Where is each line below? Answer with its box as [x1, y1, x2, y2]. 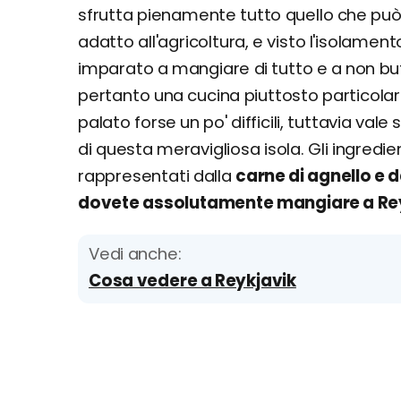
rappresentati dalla [78, 165, 236, 187]
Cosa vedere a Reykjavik [89, 269, 296, 292]
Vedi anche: [89, 243, 182, 265]
